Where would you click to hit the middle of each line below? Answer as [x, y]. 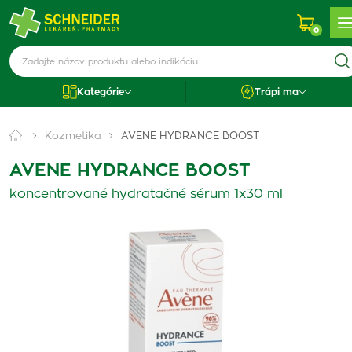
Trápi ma [277, 92]
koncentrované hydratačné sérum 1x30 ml [146, 194]
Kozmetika [73, 136]
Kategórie [100, 92]
